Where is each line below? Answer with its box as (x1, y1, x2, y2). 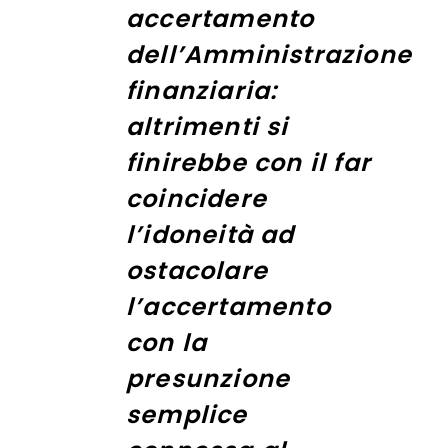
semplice (126, 397, 248, 431)
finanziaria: (126, 73, 278, 107)
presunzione (126, 361, 291, 395)
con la (126, 325, 208, 359)
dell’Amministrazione (126, 37, 412, 71)
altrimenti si (126, 109, 289, 143)
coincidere (126, 181, 267, 215)
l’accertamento (126, 289, 331, 323)
